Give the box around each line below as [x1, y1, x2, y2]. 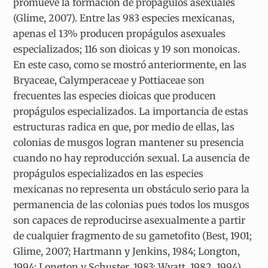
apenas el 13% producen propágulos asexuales [13, 27, 226, 39]
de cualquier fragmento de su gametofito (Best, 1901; [13, 229, 252, 242]
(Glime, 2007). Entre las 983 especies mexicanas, [13, 11, 235, 24]
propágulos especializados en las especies [13, 167, 204, 179]
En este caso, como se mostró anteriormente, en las [13, 58, 247, 71]
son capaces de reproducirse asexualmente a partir [13, 214, 246, 226]
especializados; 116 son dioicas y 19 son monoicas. [13, 42, 240, 55]
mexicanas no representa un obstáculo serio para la [13, 182, 250, 195]
